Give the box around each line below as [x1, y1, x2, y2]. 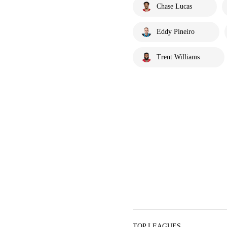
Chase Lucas [157, 3, 192, 10]
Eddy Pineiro [157, 28, 195, 35]
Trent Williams [157, 53, 200, 61]
